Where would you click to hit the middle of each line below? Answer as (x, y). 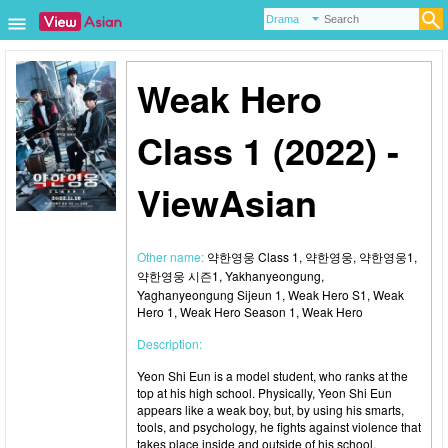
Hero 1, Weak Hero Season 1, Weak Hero (250, 311)
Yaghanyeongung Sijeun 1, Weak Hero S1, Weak (270, 294)
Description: (169, 343)
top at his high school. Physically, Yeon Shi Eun (264, 392)
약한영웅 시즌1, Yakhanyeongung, (230, 275)
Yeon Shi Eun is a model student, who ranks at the (272, 375)
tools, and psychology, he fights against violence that (279, 426)
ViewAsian (227, 202)
